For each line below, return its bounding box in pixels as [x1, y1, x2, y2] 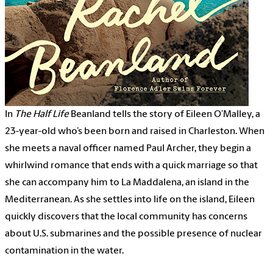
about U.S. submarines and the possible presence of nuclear [5, 229, 262, 239]
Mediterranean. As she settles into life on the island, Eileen [5, 195, 255, 205]
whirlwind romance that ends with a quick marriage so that [5, 161, 258, 171]
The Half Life [15, 110, 69, 120]
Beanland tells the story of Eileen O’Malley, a [69, 110, 260, 120]
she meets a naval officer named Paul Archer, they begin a [5, 144, 251, 154]
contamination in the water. [5, 246, 124, 257]
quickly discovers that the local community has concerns [5, 212, 247, 222]
